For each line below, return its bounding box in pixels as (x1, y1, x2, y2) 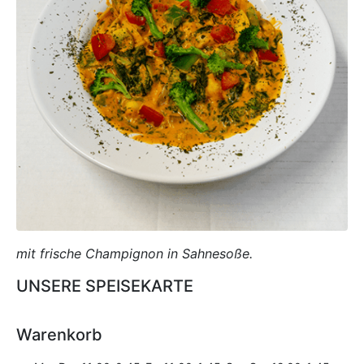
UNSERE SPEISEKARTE (16, 276, 193, 297)
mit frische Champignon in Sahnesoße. (16, 245, 253, 262)
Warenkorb (16, 325, 102, 345)
